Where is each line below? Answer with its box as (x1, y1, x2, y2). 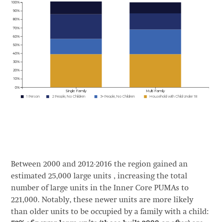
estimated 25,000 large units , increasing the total (10, 172, 187, 180)
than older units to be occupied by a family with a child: (10, 208, 209, 216)
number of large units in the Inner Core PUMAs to (10, 184, 189, 192)
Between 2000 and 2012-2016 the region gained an (10, 160, 188, 168)
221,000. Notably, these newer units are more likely (10, 196, 193, 204)
